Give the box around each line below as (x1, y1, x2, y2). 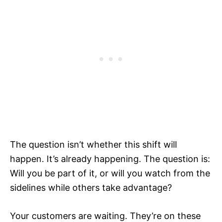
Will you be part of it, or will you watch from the (10, 168, 210, 179)
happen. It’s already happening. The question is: (10, 154, 210, 165)
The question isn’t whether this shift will (10, 139, 177, 150)
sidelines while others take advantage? (10, 182, 172, 193)
